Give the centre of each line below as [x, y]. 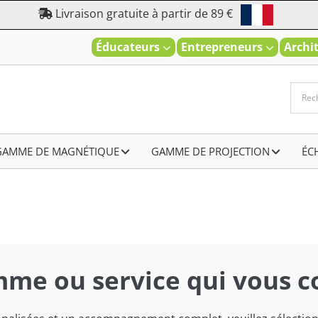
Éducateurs [129, 47]
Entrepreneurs [223, 47]
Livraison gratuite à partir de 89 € [144, 14]
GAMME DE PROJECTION [210, 151]
